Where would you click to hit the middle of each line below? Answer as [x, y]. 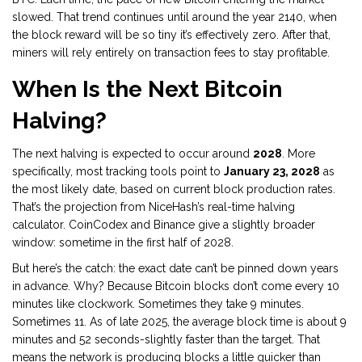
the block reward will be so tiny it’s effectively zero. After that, [171, 35]
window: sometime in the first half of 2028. [123, 243]
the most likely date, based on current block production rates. [174, 189]
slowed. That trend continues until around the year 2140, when [175, 17]
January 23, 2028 [272, 172]
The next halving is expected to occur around [133, 154]
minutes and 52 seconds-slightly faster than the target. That [166, 340]
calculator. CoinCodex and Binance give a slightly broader [164, 225]
